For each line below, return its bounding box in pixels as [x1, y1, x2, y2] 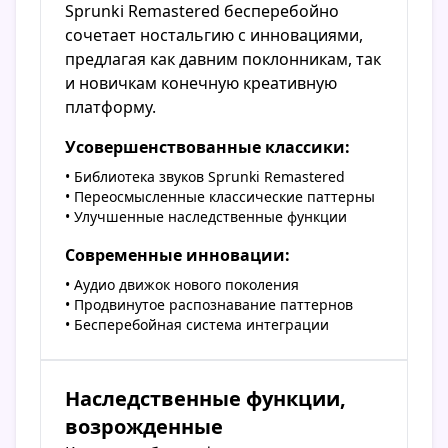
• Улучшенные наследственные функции [65, 207, 347, 227]
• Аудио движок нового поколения [65, 275, 299, 295]
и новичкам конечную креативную [65, 72, 337, 95]
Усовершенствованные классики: [65, 136, 350, 159]
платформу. [65, 96, 156, 119]
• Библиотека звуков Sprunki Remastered [65, 167, 345, 187]
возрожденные [65, 413, 223, 441]
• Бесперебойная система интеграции [65, 315, 329, 335]
